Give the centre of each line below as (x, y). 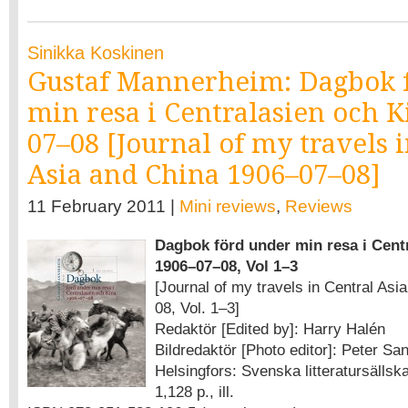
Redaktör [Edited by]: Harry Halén (270, 329)
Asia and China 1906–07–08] (204, 175)
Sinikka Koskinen (96, 53)
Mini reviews (228, 206)
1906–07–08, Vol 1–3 (226, 266)
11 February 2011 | (103, 206)
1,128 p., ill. (194, 392)
